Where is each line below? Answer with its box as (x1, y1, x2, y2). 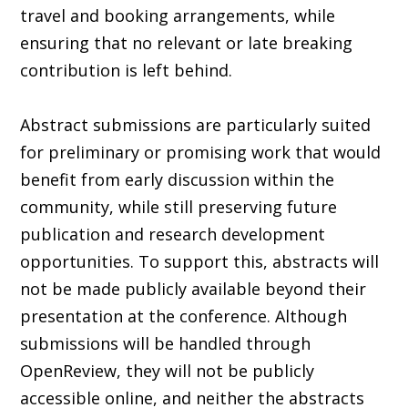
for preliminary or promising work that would (20, 140, 382, 163)
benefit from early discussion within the (20, 168, 335, 190)
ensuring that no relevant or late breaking (20, 31, 353, 54)
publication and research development (20, 222, 326, 245)
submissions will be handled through (20, 331, 311, 354)
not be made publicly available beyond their (20, 277, 367, 300)
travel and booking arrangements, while (20, 4, 336, 26)
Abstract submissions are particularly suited (20, 113, 372, 136)
